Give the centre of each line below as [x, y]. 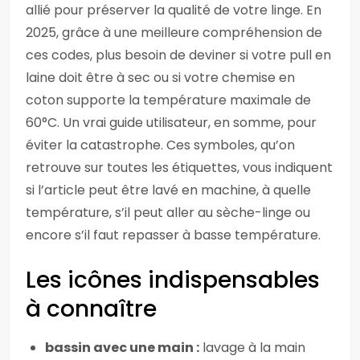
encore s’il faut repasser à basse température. [173, 235]
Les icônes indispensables [173, 280]
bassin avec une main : [122, 348]
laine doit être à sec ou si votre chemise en [160, 78]
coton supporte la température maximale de [168, 100]
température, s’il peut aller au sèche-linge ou [168, 213]
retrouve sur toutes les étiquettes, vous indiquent [179, 168]
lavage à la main [252, 348]
